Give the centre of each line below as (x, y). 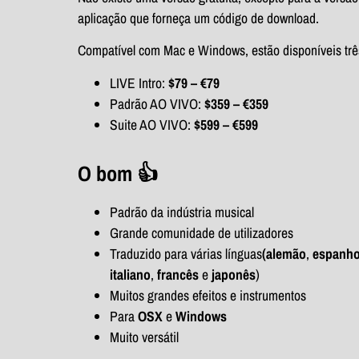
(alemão (284, 253)
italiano (130, 274)
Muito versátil (144, 337)
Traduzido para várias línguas (186, 253)
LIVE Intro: (139, 83)
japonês (234, 274)
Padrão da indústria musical (182, 212)
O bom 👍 (118, 173)
